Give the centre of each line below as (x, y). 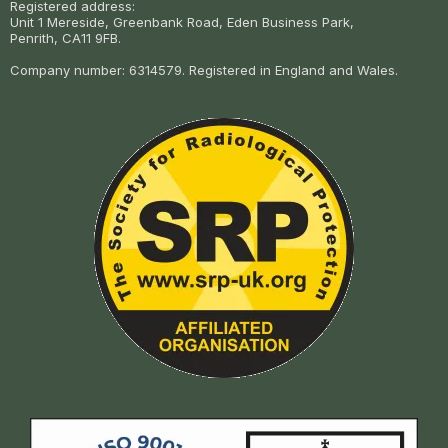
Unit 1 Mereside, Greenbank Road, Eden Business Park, (182, 22)
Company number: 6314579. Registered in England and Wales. (204, 70)
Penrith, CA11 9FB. (65, 38)
